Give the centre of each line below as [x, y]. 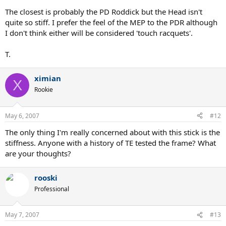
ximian [48, 78]
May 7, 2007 [22, 215]
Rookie [44, 90]
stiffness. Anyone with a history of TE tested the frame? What [110, 143]
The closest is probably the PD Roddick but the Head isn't [104, 12]
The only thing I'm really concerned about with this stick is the [112, 132]
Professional [52, 189]
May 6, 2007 [22, 116]
